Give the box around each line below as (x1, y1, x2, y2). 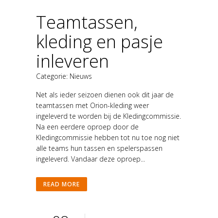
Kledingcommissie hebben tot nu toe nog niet (36, 132, 180, 142)
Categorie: (36, 71, 70, 81)
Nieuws (70, 71, 92, 81)
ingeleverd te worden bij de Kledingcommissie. (36, 111, 181, 121)
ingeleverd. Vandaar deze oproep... (36, 154, 145, 163)
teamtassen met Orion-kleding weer (36, 100, 149, 110)
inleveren (36, 49, 109, 73)
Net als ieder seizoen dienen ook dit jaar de (36, 90, 174, 99)
